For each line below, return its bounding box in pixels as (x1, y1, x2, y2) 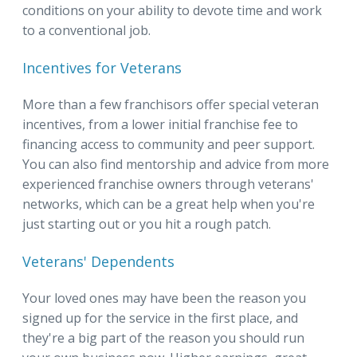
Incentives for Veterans (22, 57, 182, 77)
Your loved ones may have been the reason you (22, 288, 306, 307)
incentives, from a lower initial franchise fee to (22, 115, 298, 133)
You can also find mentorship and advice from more (22, 155, 329, 173)
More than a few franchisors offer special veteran (22, 95, 319, 113)
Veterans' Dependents (22, 251, 175, 271)
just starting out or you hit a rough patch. (22, 214, 271, 233)
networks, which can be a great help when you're (22, 194, 315, 213)
